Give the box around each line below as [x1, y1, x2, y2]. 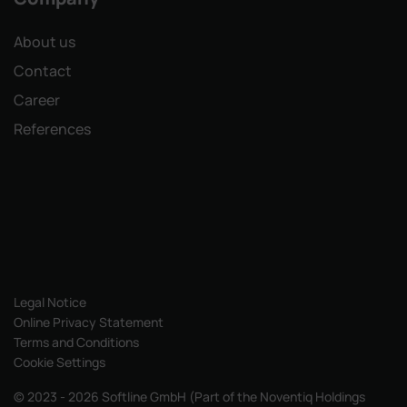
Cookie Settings [14, 353, 105, 372]
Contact [14, 61, 72, 82]
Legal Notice [14, 293, 86, 312]
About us [14, 32, 75, 53]
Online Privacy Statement [14, 313, 164, 332]
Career [14, 90, 60, 111]
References [14, 119, 91, 140]
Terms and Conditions [14, 333, 139, 352]
